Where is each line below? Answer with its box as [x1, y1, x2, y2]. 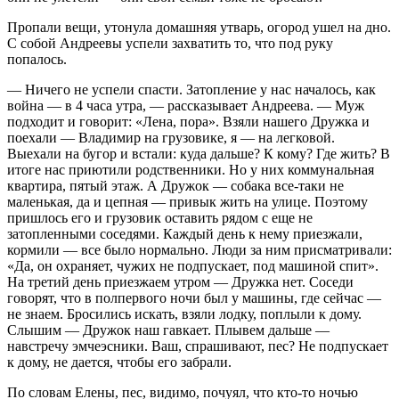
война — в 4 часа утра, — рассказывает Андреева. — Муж [7, 97, 364, 113]
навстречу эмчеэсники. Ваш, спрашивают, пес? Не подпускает [7, 338, 388, 354]
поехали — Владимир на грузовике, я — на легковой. [7, 129, 335, 145]
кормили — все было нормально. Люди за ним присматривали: [7, 241, 392, 257]
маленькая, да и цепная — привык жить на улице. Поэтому [7, 193, 368, 209]
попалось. [7, 51, 67, 67]
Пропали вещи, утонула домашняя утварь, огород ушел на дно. [7, 19, 391, 35]
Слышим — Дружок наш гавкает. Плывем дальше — [7, 322, 330, 338]
